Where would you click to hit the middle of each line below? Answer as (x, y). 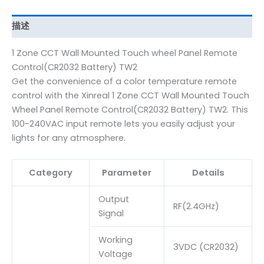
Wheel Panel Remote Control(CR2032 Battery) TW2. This (130, 110)
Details (208, 172)
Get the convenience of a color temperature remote (124, 82)
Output (113, 199)
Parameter (127, 172)
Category (51, 172)
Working (115, 240)
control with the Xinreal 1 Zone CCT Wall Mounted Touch (131, 96)
